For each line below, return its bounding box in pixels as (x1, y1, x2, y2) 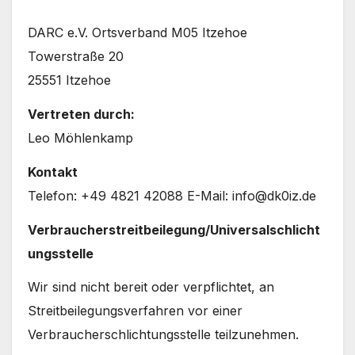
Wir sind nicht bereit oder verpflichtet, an (28, 279, 274, 296)
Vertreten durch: (28, 105, 135, 122)
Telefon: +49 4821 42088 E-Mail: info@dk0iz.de (28, 187, 316, 204)
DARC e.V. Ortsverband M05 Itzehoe (28, 25, 247, 41)
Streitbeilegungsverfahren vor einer (28, 303, 242, 319)
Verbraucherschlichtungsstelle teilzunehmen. (28, 326, 299, 343)
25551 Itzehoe (28, 72, 111, 89)
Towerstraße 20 (28, 48, 124, 65)
